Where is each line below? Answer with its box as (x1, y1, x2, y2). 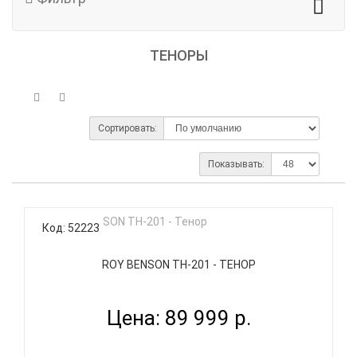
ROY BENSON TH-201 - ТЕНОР (101, 258, 256, 271)
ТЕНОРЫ (149, 47, 208, 64)
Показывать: (208, 159, 265, 170)
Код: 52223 (42, 222, 100, 234)
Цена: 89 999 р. (106, 306, 251, 330)
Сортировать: (98, 123, 157, 134)
